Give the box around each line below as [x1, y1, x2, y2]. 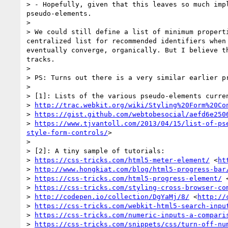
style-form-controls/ [26, 128, 108, 136]
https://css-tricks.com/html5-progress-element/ [35, 174, 222, 182]
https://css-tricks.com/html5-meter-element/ [35, 156, 210, 164]
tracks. [26, 55, 55, 63]
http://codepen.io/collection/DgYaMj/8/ [35, 192, 189, 201]
